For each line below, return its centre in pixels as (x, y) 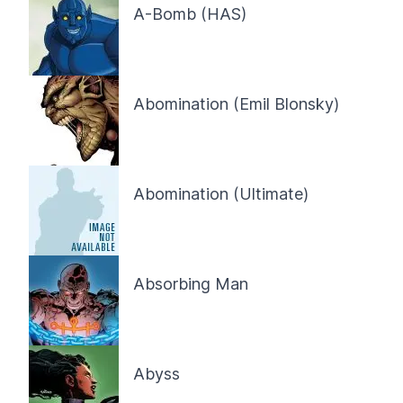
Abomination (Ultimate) (221, 194)
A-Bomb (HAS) (190, 14)
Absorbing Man (191, 284)
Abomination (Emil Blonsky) (236, 104)
